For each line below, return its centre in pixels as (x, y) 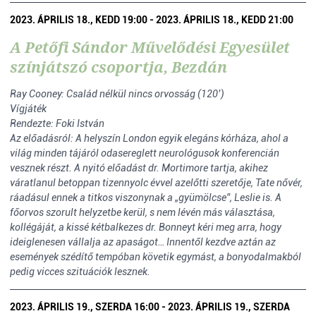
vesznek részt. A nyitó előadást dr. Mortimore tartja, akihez (139, 168)
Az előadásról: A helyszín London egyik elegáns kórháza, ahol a (149, 138)
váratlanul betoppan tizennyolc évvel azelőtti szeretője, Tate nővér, (156, 183)
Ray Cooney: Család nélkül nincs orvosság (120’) (117, 94)
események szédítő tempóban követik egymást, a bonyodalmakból (156, 257)
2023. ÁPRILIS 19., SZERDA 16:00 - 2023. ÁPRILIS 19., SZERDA (150, 307)
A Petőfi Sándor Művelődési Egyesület (150, 47)
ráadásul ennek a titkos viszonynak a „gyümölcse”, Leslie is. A (146, 197)
